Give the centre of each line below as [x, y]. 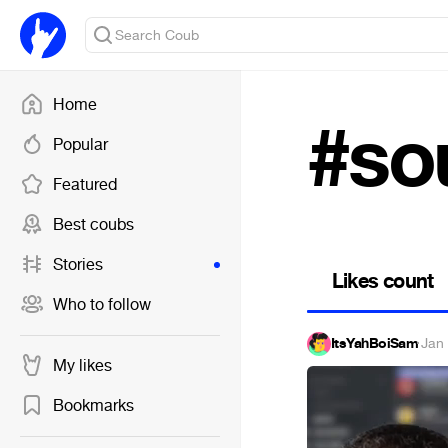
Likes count [383, 281]
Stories [78, 264]
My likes [82, 365]
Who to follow [102, 304]
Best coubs [93, 224]
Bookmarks [93, 405]
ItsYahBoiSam [375, 343]
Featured [85, 184]
